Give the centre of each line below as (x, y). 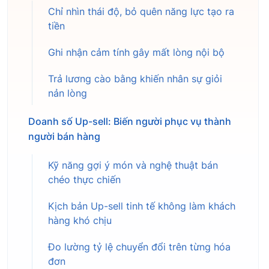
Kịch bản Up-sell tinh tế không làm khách (142, 207)
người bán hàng (64, 137)
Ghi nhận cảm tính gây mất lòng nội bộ (136, 53)
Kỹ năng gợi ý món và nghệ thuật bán (133, 166)
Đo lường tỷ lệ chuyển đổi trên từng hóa (139, 247)
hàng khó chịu (80, 221)
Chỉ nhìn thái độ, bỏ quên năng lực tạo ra (141, 12)
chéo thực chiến (84, 180)
